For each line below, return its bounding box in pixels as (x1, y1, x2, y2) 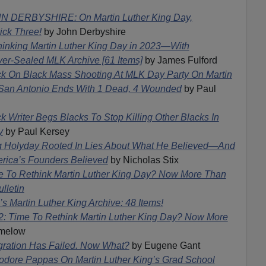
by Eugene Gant (129, 240, 200, 251)
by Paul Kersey (2, 126, 69, 137)
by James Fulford (142, 55, 217, 65)
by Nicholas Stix (110, 154, 179, 165)
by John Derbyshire (41, 26, 126, 37)
